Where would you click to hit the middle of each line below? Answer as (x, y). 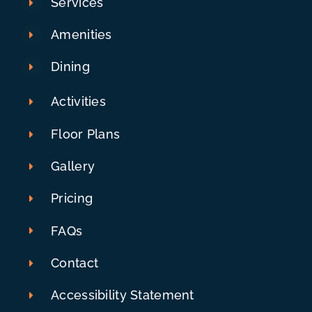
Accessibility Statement (123, 295)
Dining (70, 67)
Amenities (81, 35)
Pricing (72, 198)
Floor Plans (86, 134)
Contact (75, 263)
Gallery (73, 166)
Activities (79, 102)
